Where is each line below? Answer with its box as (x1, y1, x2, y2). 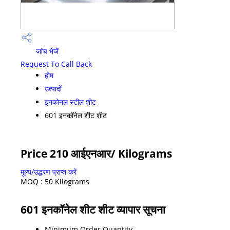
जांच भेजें (34, 46, 59, 56)
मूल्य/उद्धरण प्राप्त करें (21, 166, 76, 177)
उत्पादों (45, 83, 62, 93)
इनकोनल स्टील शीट (45, 97, 96, 107)
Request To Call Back (21, 59, 92, 69)
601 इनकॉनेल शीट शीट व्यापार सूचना (21, 202, 165, 217)
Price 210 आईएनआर (21, 146, 111, 161)
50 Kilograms (45, 176, 89, 186)
